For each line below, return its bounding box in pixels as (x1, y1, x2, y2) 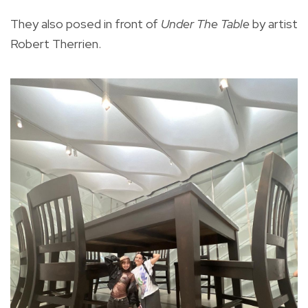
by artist (250, 16, 298, 32)
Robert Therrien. (10, 36, 101, 52)
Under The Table (161, 16, 250, 32)
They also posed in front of (10, 16, 161, 32)
